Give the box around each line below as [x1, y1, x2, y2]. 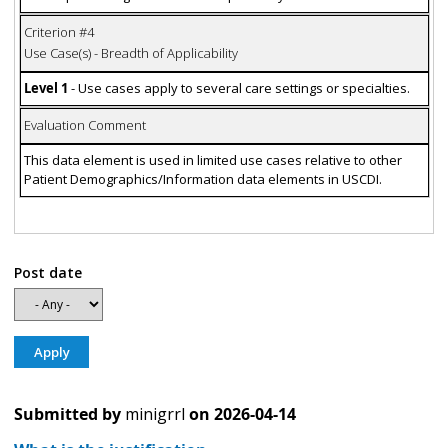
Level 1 [23, 79, 68, 98]
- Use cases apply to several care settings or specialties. [70, 79, 410, 98]
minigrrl [125, 403, 185, 426]
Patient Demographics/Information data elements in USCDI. [23, 170, 382, 189]
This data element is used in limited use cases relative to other [23, 151, 402, 170]
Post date [14, 262, 82, 282]
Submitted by [14, 403, 121, 426]
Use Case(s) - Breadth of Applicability [23, 44, 238, 63]
